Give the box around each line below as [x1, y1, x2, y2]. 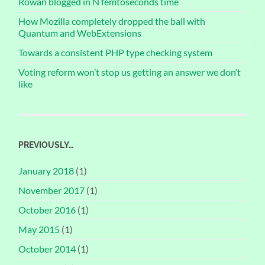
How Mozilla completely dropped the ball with [18, 15, 206, 27]
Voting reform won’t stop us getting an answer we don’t [18, 66, 241, 78]
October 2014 [18, 243, 76, 255]
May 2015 [18, 224, 60, 235]
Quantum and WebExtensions [18, 27, 142, 39]
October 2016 [18, 204, 76, 216]
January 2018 [18, 165, 75, 177]
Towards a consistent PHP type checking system [18, 47, 213, 59]
